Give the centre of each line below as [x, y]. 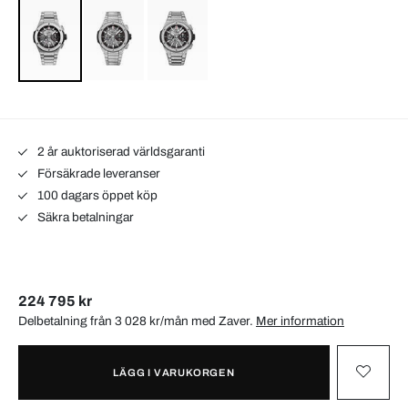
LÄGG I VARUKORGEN [174, 372]
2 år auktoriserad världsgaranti [119, 151]
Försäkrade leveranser [97, 173]
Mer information [300, 321]
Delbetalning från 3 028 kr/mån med [118, 321]
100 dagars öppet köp [96, 195]
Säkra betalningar [84, 217]
